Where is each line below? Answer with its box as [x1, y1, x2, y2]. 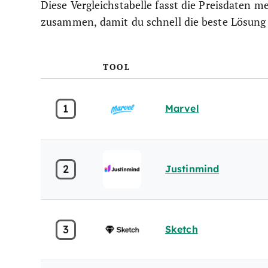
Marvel [165, 103, 199, 114]
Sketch [165, 224, 198, 234]
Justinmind [165, 163, 219, 174]
